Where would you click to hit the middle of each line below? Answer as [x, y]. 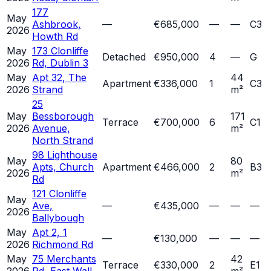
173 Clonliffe [60, 51]
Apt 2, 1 [50, 233]
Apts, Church [63, 167]
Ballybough [58, 218]
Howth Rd [55, 37]
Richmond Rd [63, 245]
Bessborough [63, 116]
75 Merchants [64, 259]
